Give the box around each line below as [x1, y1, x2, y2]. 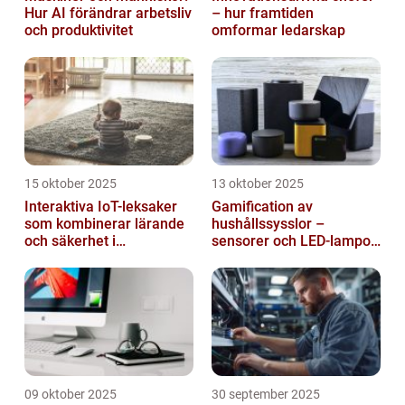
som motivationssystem [212, 250, 366, 268]
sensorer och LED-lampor [212, 232, 376, 250]
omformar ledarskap [212, 22, 345, 40]
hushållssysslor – [212, 215, 325, 233]
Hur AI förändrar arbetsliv [24, 5, 192, 23]
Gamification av [212, 198, 313, 216]
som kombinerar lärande [24, 215, 184, 233]
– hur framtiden [212, 5, 314, 23]
